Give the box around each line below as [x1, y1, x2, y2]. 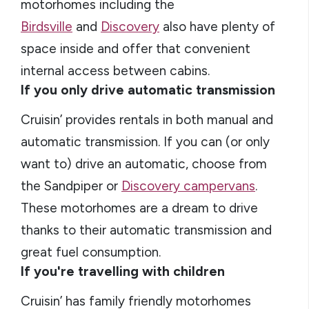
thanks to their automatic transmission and [21, 222, 272, 238]
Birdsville [21, 19, 72, 34]
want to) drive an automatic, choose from [21, 156, 267, 172]
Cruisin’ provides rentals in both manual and [21, 112, 273, 128]
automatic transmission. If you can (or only [21, 134, 270, 150]
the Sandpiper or [21, 178, 121, 194]
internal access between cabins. [21, 63, 210, 79]
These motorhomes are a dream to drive [21, 200, 258, 216]
